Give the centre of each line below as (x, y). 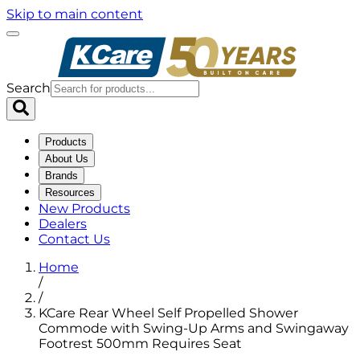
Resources (70, 192)
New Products (84, 209)
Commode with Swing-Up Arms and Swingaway (194, 328)
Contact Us (74, 239)
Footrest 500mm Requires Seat (140, 344)
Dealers (63, 224)
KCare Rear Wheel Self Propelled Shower (168, 313)
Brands (61, 176)
